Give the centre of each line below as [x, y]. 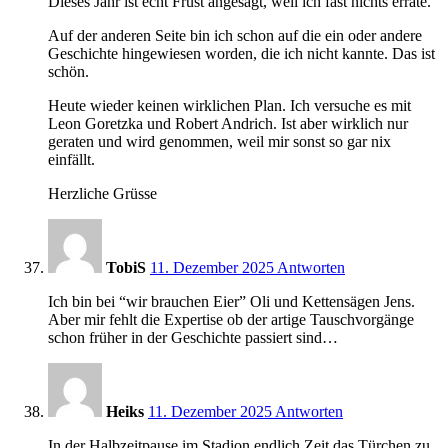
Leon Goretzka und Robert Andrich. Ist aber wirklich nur [228, 123]
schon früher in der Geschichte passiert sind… [193, 337]
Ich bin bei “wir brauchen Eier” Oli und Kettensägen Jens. [231, 301]
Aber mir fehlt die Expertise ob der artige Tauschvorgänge [231, 319]
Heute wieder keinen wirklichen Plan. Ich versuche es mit [229, 105]
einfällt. [71, 159]
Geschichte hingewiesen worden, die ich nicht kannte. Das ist [241, 53]
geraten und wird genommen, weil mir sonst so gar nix [219, 141]
